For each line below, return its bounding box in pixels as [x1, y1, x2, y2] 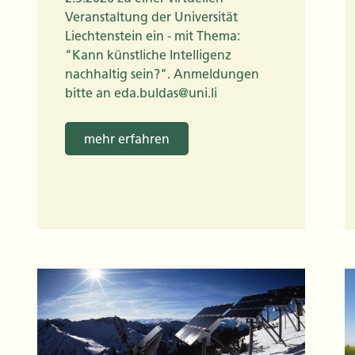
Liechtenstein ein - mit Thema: [65, 29, 240, 44]
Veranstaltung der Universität [65, 10, 238, 25]
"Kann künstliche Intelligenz [65, 48, 231, 63]
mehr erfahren [84, 132, 170, 147]
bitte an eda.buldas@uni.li [65, 86, 217, 101]
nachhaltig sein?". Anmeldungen [65, 67, 259, 82]
